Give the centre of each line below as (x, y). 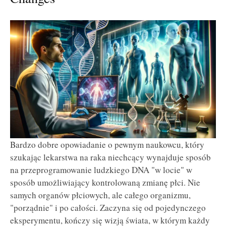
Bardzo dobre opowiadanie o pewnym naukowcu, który (107, 144)
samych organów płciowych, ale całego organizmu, (100, 195)
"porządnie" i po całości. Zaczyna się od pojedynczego (108, 207)
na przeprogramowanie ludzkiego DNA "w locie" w (101, 169)
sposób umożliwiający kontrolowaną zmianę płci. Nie (105, 182)
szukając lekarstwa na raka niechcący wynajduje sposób (110, 157)
